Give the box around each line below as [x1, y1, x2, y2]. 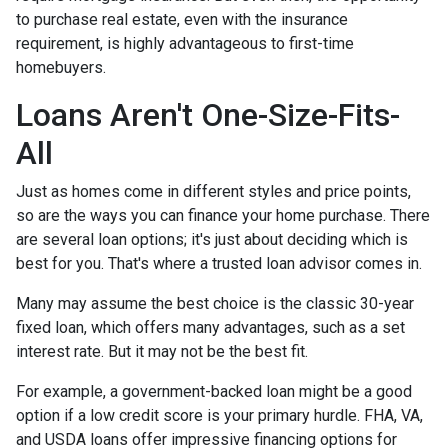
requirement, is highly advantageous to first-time [16, 33, 354, 53]
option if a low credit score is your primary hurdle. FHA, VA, [16, 405, 423, 425]
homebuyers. [16, 57, 106, 77]
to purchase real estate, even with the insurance [16, 9, 348, 29]
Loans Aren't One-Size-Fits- [16, 95, 400, 134]
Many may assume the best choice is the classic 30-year [16, 293, 414, 313]
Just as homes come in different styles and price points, [16, 181, 411, 201]
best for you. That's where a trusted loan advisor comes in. [16, 253, 422, 273]
